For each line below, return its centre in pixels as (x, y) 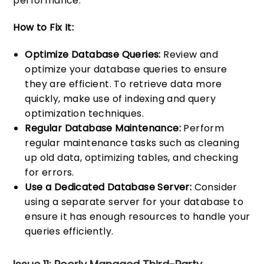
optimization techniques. (85, 113)
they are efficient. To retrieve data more (123, 84)
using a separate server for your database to (134, 202)
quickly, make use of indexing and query (121, 98)
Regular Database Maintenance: (103, 128)
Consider (214, 187)
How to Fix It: (44, 27)
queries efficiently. (69, 231)
